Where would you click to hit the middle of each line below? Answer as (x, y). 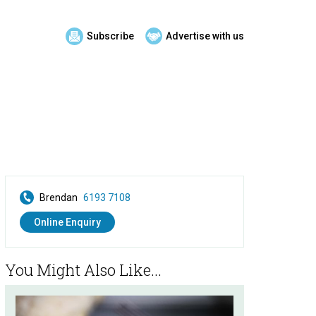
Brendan (59, 197)
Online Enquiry (67, 222)
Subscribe (110, 36)
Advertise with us (205, 36)
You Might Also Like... (83, 270)
